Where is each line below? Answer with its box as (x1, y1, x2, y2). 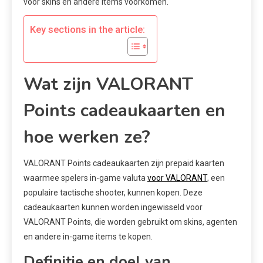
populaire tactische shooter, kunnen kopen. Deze (23, 187, 203, 197)
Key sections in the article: (30, 23, 145, 36)
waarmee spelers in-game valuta (23, 173, 147, 183)
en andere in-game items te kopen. (23, 231, 153, 241)
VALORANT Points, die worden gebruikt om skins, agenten (23, 217, 237, 227)
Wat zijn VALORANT (23, 72, 193, 96)
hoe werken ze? (23, 124, 150, 149)
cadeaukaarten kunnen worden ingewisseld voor (23, 202, 203, 212)
